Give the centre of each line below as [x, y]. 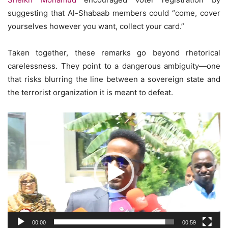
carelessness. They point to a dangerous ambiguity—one [114, 66]
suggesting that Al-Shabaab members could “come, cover [114, 13]
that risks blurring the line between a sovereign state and [114, 79]
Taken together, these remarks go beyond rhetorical [114, 52]
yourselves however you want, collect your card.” [96, 26]
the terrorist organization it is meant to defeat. [90, 92]
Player [19, 131]
